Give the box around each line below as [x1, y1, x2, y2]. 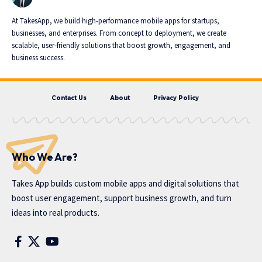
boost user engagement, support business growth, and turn [12, 192, 232, 204]
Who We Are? [12, 150, 78, 164]
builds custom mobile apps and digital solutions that [49, 177, 239, 189]
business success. [12, 52, 65, 62]
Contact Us [51, 94, 87, 102]
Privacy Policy [153, 94, 199, 102]
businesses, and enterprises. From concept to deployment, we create [12, 27, 226, 37]
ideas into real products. [12, 206, 99, 218]
